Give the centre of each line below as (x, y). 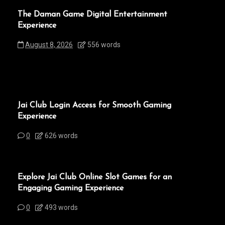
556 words (103, 44)
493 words (61, 207)
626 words (61, 135)
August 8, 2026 (49, 44)
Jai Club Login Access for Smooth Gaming (94, 105)
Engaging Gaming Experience (71, 188)
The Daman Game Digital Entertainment (92, 14)
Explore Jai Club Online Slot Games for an (95, 177)
